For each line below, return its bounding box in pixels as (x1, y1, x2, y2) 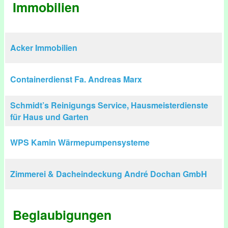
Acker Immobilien (10, 42, 77, 53)
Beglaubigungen (13, 206, 111, 224)
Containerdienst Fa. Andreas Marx (10, 73, 142, 85)
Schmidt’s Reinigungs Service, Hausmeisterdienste (10, 99, 208, 111)
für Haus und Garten (10, 111, 89, 123)
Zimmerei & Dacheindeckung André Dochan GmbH (10, 168, 207, 180)
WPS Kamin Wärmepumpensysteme (10, 136, 150, 148)
